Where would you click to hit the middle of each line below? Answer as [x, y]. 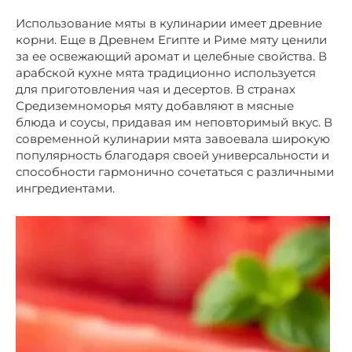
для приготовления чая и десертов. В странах [156, 89]
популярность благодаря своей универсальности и [172, 155]
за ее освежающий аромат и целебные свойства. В [171, 56]
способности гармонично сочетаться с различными [175, 171]
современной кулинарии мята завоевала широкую [173, 138]
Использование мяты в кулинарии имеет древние [169, 23]
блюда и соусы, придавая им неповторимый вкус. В [174, 122]
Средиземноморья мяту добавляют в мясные [155, 105]
